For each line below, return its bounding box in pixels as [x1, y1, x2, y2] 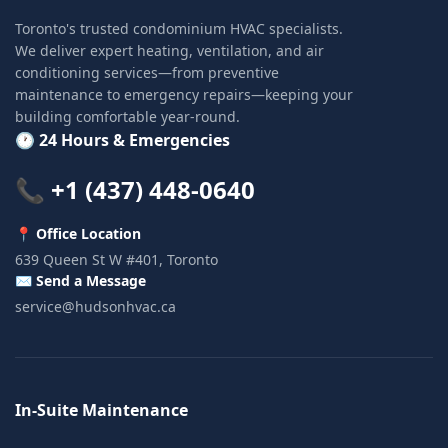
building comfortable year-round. [15, 106, 240, 126]
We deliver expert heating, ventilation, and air [15, 40, 324, 60]
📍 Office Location [15, 223, 141, 243]
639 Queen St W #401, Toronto [15, 249, 218, 269]
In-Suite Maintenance [15, 398, 188, 421]
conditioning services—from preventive [15, 62, 279, 82]
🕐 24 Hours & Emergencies [15, 128, 230, 151]
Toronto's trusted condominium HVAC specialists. [15, 18, 343, 38]
